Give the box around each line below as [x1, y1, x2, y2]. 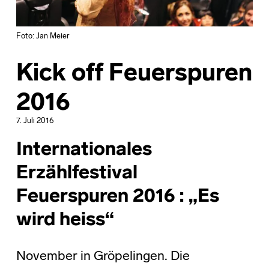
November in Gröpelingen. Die [16, 249, 190, 264]
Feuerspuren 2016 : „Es [16, 187, 219, 207]
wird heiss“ [16, 210, 114, 230]
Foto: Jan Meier [16, 32, 70, 40]
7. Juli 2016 [16, 116, 54, 125]
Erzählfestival [16, 163, 138, 183]
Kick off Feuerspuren [16, 62, 252, 86]
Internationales [16, 140, 152, 160]
